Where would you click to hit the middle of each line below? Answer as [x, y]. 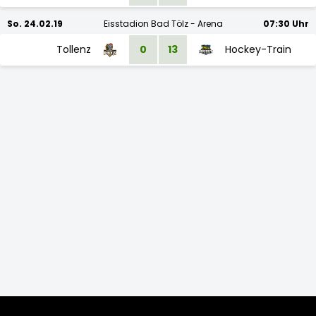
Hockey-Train [258, 49]
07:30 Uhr [286, 24]
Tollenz [74, 49]
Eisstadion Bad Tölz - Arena [163, 24]
